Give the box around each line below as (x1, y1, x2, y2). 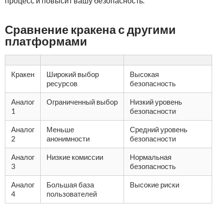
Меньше (46, 125, 74, 134)
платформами (5, 34, 87, 48)
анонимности (46, 134, 90, 143)
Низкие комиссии (46, 153, 103, 161)
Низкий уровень (130, 97, 182, 106)
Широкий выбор (46, 70, 99, 78)
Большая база (46, 180, 94, 189)
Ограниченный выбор (46, 97, 118, 106)
